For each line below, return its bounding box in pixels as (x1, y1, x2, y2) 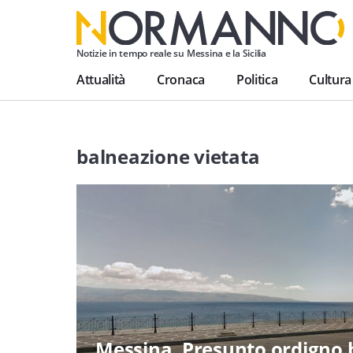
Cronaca (157, 70, 205, 88)
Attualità (76, 70, 126, 88)
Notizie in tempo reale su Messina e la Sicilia (76, 46, 266, 60)
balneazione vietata (76, 143, 260, 169)
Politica (236, 70, 278, 88)
